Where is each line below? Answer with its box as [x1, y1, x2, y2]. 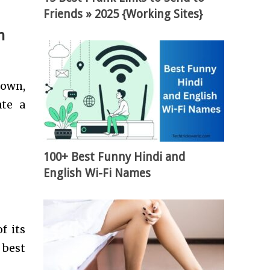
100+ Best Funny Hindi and [43, 150, 186, 165]
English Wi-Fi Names [43, 166, 151, 181]
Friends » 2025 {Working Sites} [43, 7, 204, 22]
